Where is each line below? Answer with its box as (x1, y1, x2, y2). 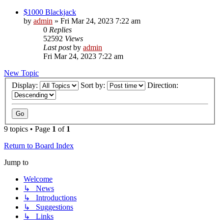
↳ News (24, 184, 54, 193)
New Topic (4, 68, 39, 77)
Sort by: (81, 81, 107, 90)
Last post (43, 43, 73, 52)
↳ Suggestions (24, 203, 73, 212)
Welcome (24, 175, 53, 184)
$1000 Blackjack (24, 7, 76, 16)
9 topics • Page (4, 125, 52, 134)
